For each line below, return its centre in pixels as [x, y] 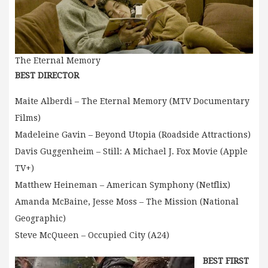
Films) [28, 118]
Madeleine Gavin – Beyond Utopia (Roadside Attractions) [133, 135]
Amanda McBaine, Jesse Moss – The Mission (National [127, 202]
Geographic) [40, 219]
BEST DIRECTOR [47, 76]
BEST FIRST [226, 261]
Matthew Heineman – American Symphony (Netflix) [123, 185]
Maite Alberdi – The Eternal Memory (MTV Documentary [132, 101]
